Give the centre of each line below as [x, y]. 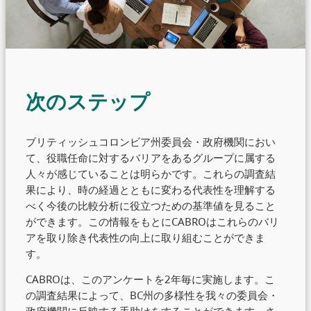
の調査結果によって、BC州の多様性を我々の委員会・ [152, 295]
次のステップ [88, 101]
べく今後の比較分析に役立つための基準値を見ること [151, 205]
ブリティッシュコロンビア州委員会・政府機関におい [151, 141]
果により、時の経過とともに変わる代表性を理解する [151, 189]
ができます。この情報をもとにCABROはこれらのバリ [153, 221]
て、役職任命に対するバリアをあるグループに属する [151, 157]
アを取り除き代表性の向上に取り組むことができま [146, 237]
